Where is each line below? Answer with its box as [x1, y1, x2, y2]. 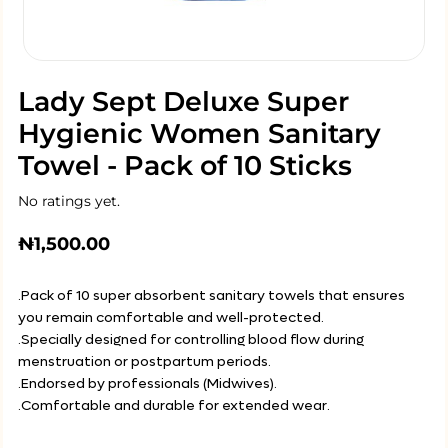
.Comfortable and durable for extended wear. [18, 396, 330, 415]
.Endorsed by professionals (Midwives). [18, 374, 277, 393]
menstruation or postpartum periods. [18, 352, 271, 371]
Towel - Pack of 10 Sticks [18, 149, 352, 182]
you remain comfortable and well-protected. [18, 308, 324, 327]
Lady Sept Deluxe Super [18, 85, 349, 118]
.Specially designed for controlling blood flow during [18, 330, 364, 349]
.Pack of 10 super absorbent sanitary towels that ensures [18, 286, 405, 305]
